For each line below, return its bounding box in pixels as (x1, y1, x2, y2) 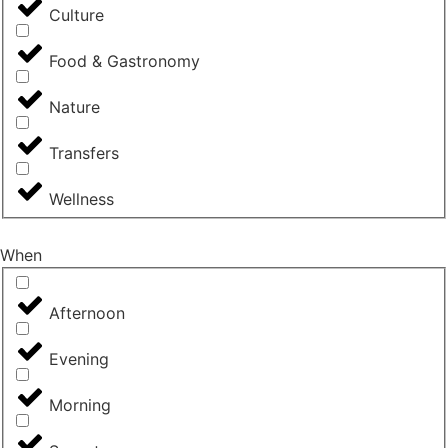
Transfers (49, 143, 119, 164)
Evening (49, 349, 109, 370)
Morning (49, 395, 111, 416)
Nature (49, 97, 100, 118)
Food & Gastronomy (49, 51, 200, 72)
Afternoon (49, 303, 125, 324)
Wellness (49, 189, 114, 210)
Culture (49, 5, 104, 26)
